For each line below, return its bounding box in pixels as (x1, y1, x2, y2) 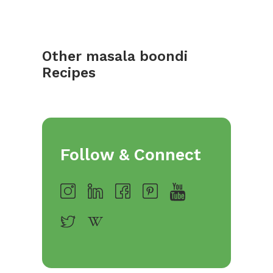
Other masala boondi (42, 48, 188, 65)
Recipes (42, 65, 96, 82)
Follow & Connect (60, 145, 201, 165)
